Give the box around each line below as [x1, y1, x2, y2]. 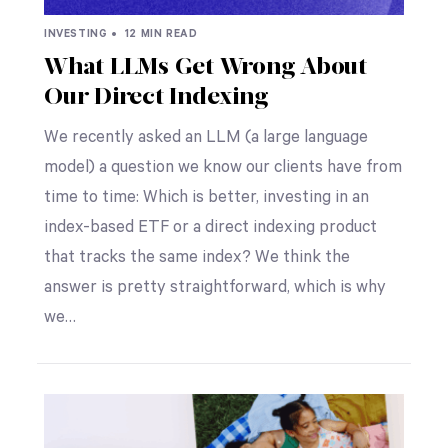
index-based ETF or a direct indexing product [43, 218, 377, 238]
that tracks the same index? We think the [43, 248, 350, 268]
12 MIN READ [121, 28, 198, 41]
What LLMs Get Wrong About [43, 56, 367, 81]
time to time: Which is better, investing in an [43, 188, 369, 208]
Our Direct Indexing [43, 86, 268, 111]
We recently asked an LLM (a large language [43, 128, 368, 148]
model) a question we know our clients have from [43, 158, 402, 178]
